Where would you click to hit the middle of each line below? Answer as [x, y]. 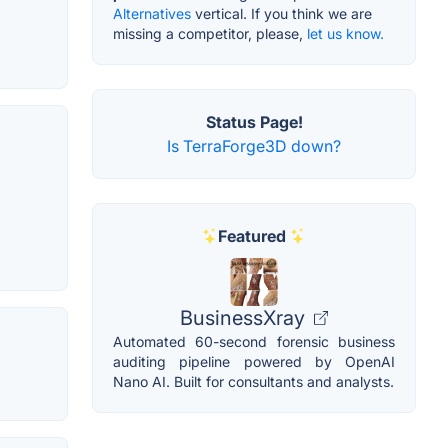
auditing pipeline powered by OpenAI [254, 361]
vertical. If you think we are [281, 13]
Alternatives [152, 13]
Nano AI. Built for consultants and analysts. [253, 381]
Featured [252, 235]
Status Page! [254, 121]
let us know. [345, 33]
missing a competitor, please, [210, 33]
